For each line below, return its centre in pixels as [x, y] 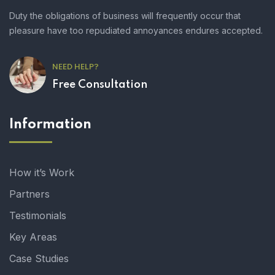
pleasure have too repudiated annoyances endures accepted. [136, 31]
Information [50, 125]
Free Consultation [100, 85]
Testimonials [38, 216]
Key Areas [33, 237]
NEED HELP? [76, 68]
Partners [29, 194]
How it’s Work [42, 173]
